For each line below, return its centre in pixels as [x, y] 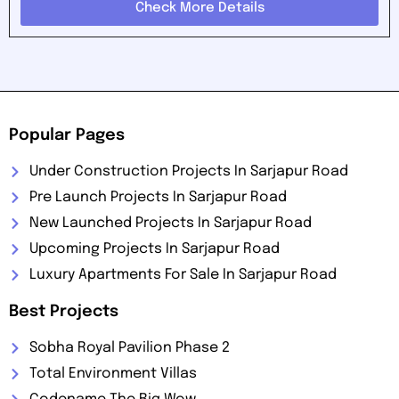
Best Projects [64, 311]
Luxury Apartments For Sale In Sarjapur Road [183, 274]
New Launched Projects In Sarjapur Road [170, 223]
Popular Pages [67, 135]
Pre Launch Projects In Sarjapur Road [158, 197]
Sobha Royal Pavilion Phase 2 [129, 347]
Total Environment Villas [113, 373]
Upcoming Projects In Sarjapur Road [154, 248]
